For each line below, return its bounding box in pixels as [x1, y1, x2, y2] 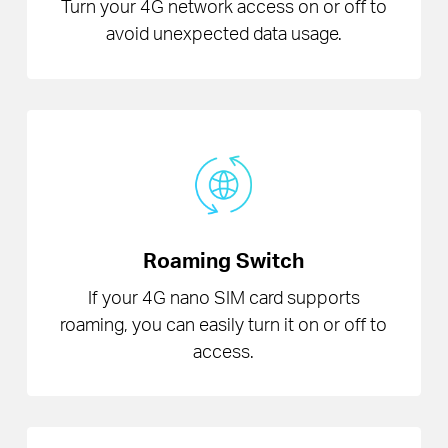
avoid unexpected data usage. [105, 21, 342, 45]
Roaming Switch [143, 247, 305, 274]
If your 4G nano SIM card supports [87, 284, 360, 308]
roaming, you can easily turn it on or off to [60, 311, 388, 335]
